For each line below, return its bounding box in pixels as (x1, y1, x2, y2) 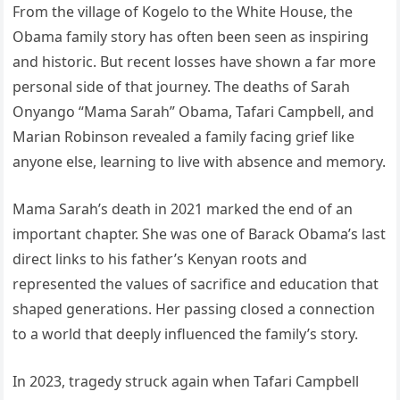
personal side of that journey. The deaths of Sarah (12, 77, 351, 97)
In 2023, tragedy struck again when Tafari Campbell (12, 371, 360, 392)
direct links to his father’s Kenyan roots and (12, 249, 308, 270)
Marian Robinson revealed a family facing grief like (12, 127, 355, 147)
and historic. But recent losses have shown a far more (12, 52, 377, 72)
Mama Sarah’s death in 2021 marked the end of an (12, 199, 354, 220)
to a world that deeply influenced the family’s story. (12, 324, 359, 345)
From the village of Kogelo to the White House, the (12, 2, 354, 22)
